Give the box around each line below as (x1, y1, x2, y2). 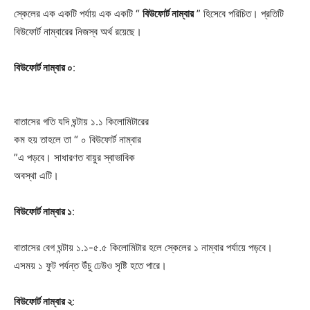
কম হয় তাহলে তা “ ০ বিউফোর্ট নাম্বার (14, 132, 141, 146)
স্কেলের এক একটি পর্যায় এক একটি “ (14, 6, 143, 20)
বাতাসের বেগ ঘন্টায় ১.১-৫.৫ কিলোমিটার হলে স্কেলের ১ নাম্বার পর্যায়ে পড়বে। (14, 240, 273, 254)
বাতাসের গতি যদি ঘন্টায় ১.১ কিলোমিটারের (14, 114, 149, 128)
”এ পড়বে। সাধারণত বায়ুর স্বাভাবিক (14, 150, 135, 164)
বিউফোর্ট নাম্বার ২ (14, 294, 72, 308)
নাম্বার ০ (43, 60, 73, 74)
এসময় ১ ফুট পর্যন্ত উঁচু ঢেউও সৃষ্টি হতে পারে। (14, 258, 167, 272)
